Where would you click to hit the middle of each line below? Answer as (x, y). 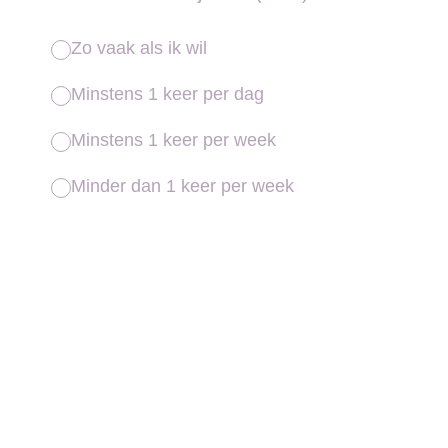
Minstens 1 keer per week (173, 140)
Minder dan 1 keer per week (182, 186)
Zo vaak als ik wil (139, 48)
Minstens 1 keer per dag (167, 94)
